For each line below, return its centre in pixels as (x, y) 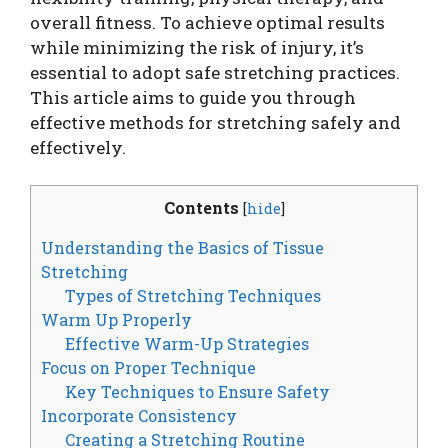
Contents (201, 207)
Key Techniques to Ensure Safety (198, 392)
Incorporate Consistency (139, 416)
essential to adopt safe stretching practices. (215, 72)
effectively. (78, 147)
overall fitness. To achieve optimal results (207, 22)
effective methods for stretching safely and (215, 122)
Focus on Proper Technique (148, 368)
